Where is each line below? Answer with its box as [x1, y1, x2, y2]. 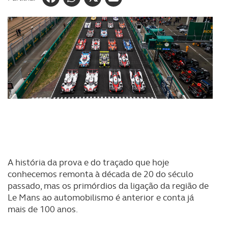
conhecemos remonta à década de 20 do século [8, 168, 193, 180]
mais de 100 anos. [8, 204, 78, 215]
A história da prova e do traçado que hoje [8, 157, 169, 168]
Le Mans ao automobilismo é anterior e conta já [8, 192, 194, 203]
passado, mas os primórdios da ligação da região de [8, 180, 209, 191]
